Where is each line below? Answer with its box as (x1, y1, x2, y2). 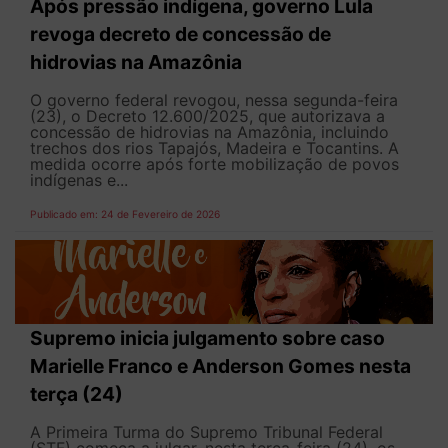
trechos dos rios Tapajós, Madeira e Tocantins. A (30, 138, 399, 159)
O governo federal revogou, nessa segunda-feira (30, 90, 398, 111)
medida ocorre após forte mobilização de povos (30, 154, 399, 175)
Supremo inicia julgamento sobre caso (30, 326, 385, 351)
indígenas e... (30, 170, 128, 191)
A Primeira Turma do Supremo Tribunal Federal (30, 422, 383, 443)
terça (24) (30, 382, 123, 407)
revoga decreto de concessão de (30, 22, 331, 47)
